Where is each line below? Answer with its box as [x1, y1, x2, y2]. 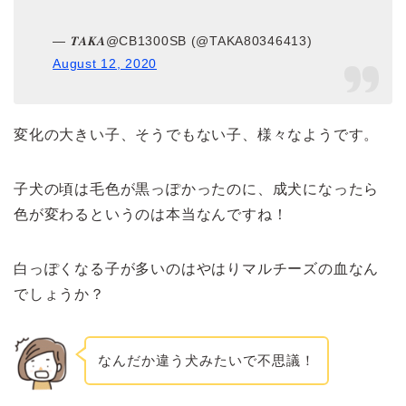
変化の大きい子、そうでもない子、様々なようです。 [14, 127, 380, 143]
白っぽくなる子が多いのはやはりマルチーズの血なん [14, 261, 380, 277]
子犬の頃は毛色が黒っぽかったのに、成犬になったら [14, 181, 380, 198]
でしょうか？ [14, 286, 105, 303]
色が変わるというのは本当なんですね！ [14, 207, 288, 223]
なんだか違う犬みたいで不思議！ [97, 352, 315, 368]
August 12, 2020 [53, 56, 157, 71]
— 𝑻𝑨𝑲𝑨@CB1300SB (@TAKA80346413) [53, 34, 313, 48]
